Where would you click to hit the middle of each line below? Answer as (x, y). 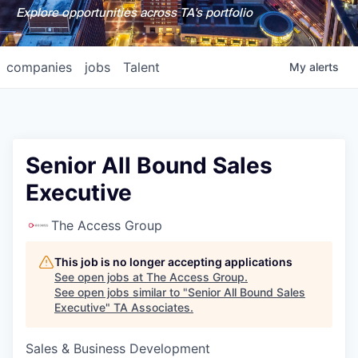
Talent (141, 67)
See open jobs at (100, 277)
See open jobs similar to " (121, 292)
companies (39, 67)
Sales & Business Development (118, 348)
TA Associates (152, 307)
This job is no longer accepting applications (173, 262)
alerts (324, 67)
